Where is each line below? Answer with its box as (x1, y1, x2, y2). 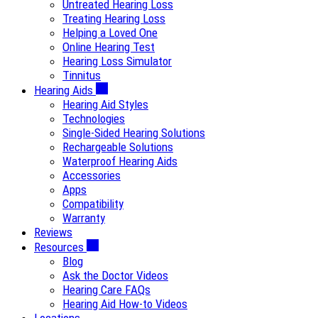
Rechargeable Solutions (62, 140, 173, 154)
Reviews (34, 225, 72, 239)
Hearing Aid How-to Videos (62, 297, 187, 311)
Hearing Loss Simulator (62, 54, 172, 68)
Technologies (62, 111, 125, 126)
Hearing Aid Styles (62, 97, 148, 111)
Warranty (62, 211, 105, 225)
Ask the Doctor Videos (62, 268, 168, 283)
